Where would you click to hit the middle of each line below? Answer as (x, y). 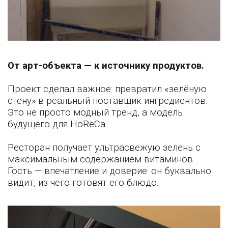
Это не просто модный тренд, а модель (95, 112)
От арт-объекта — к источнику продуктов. (106, 65)
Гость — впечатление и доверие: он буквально (109, 171)
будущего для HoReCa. (58, 124)
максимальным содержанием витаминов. (101, 159)
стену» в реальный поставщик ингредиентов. (108, 101)
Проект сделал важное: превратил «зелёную (107, 89)
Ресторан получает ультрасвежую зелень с (104, 147)
